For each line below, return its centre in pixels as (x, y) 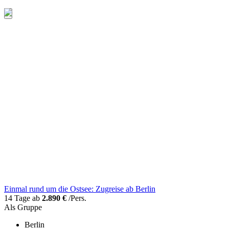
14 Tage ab (23, 198)
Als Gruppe (23, 208)
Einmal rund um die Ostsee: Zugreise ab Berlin (80, 189)
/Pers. (76, 198)
